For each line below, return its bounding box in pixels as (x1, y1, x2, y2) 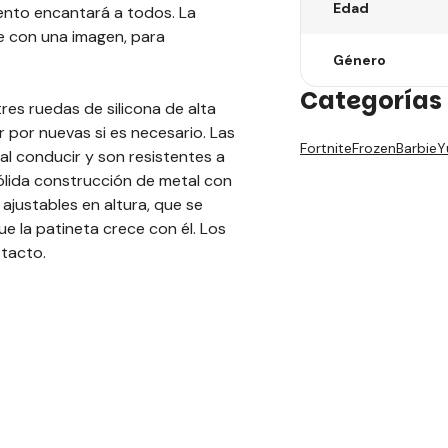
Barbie (396, 139, 437, 157)
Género (333, 51, 386, 69)
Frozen (352, 139, 396, 157)
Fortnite (300, 139, 352, 157)
